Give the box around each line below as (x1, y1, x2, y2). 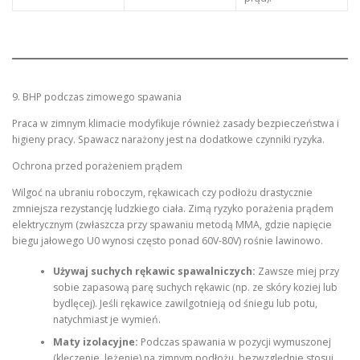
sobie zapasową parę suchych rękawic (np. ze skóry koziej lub (52, 280, 337, 295)
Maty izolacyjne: (52, 335, 138, 350)
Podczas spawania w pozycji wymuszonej (137, 335, 331, 350)
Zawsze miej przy (255, 264, 339, 279)
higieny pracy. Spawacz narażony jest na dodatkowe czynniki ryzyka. (12, 132, 325, 146)
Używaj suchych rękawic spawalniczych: (52, 264, 256, 279)
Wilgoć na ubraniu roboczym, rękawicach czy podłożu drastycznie (12, 185, 313, 199)
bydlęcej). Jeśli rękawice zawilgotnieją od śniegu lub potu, (52, 297, 317, 311)
